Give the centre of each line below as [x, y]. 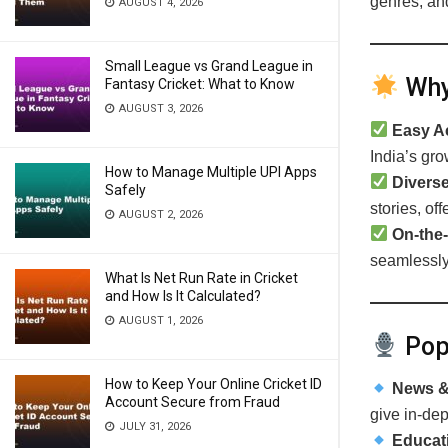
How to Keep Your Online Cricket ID [213, 384]
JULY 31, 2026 [153, 426]
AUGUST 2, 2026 [159, 214]
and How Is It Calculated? [183, 296]
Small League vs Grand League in [209, 66]
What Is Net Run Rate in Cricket [201, 278]
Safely [125, 190]
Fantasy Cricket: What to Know [200, 84]
